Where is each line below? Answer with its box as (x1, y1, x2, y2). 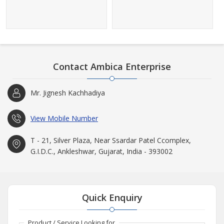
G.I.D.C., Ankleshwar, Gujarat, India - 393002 (30, 146, 172, 156)
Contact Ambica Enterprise (53, 60, 171, 72)
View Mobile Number (30, 113, 98, 123)
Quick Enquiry (81, 191, 142, 203)
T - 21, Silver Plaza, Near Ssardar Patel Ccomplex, (30, 135, 191, 145)
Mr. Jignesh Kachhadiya (30, 87, 105, 97)
